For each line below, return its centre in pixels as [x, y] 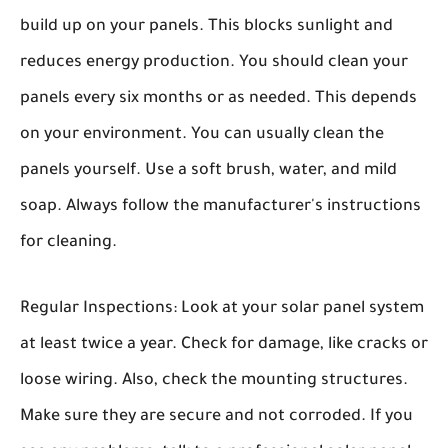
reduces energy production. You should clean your [214, 63]
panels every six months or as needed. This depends [218, 99]
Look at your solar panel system [300, 309]
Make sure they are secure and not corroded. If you [216, 417]
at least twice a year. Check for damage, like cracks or [224, 345]
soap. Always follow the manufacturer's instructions [220, 207]
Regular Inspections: [98, 309]
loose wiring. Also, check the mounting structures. [214, 381]
